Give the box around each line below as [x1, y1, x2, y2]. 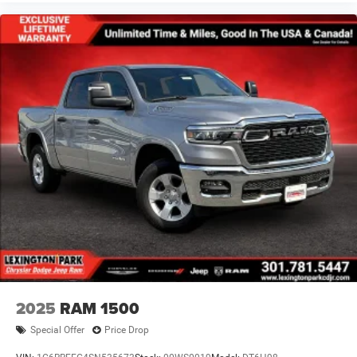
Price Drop [104, 324, 149, 336]
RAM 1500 [60, 296, 139, 320]
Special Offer [30, 324, 84, 336]
